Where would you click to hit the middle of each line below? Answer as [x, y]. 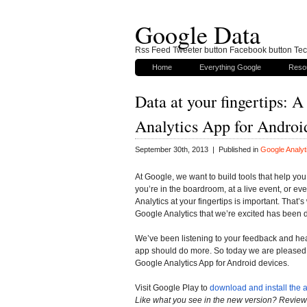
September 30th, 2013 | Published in [198, 150]
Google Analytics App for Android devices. [212, 263]
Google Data [198, 34]
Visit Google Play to [172, 287]
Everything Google [230, 67]
